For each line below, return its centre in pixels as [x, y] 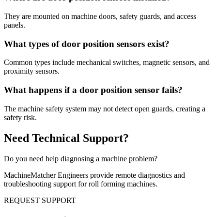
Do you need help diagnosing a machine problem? [81, 158]
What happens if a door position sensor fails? [93, 90]
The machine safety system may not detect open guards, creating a [105, 108]
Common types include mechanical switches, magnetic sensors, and [107, 62]
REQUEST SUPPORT [40, 200]
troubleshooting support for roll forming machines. [81, 184]
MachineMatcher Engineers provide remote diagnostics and [94, 175]
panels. [15, 25]
